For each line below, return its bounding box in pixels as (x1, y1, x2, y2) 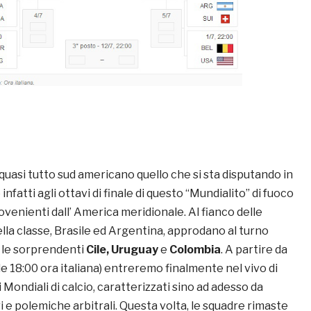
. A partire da (221, 243, 287, 257)
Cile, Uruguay (86, 243, 160, 257)
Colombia (167, 243, 221, 257)
